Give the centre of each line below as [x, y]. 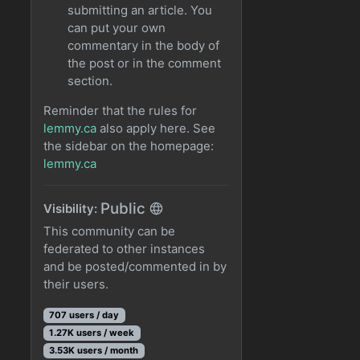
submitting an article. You [140, 10]
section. [90, 80]
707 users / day [84, 315]
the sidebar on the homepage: [129, 145]
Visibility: [72, 208]
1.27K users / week [92, 333]
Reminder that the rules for [121, 110]
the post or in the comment [145, 63]
